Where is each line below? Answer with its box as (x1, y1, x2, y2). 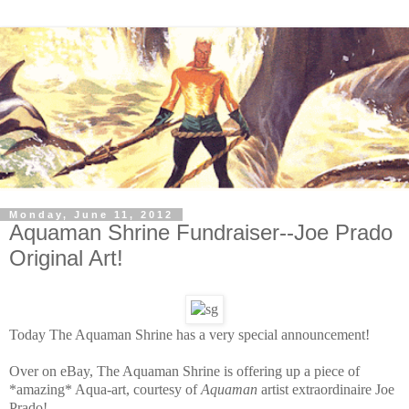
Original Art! (9, 246, 123, 271)
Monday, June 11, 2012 (9, 209, 173, 221)
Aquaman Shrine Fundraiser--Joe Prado (9, 220, 393, 246)
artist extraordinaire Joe (257, 381, 394, 397)
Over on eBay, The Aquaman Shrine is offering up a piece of (9, 362, 360, 379)
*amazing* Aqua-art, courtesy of (9, 381, 201, 397)
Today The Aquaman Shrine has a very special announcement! (9, 326, 370, 342)
